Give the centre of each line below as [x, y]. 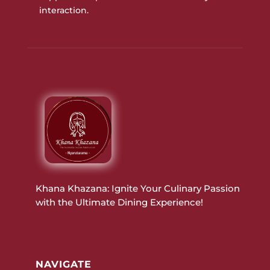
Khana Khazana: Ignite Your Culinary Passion [137, 189]
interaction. [64, 11]
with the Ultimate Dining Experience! [119, 202]
